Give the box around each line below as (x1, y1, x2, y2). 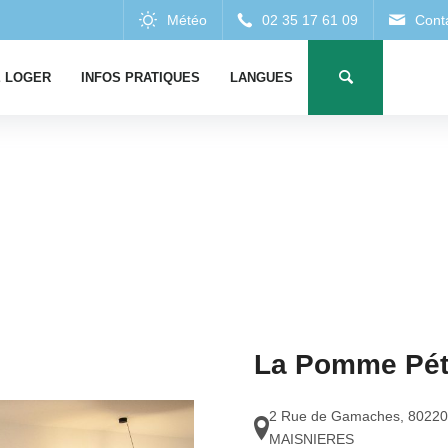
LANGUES (230, 70, 293, 85)
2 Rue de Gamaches (269, 408, 400, 424)
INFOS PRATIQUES (81, 70, 200, 85)
